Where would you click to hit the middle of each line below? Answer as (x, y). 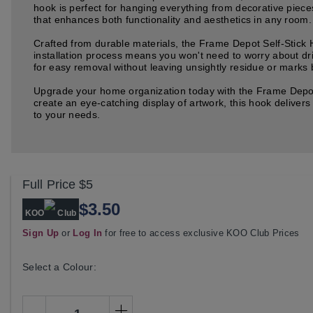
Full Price (49, 184)
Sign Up (41, 233)
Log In (88, 233)
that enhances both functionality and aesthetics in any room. (173, 19)
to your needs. (67, 114)
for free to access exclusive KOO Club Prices (201, 233)
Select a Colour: (59, 267)
